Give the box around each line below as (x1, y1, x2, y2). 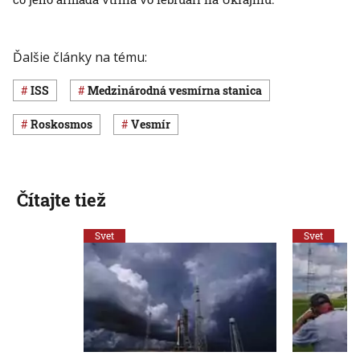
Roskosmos (39, 117, 92, 133)
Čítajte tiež (16, 187, 106, 211)
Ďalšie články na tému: (13, 48, 147, 67)
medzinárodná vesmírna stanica (99, 83, 262, 98)
